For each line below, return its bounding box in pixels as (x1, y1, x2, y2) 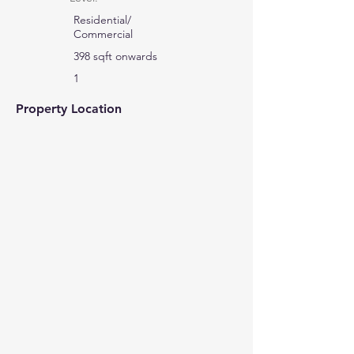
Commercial (73, 27, 133, 41)
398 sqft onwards (73, 49, 157, 63)
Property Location (16, 101, 122, 116)
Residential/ (73, 13, 131, 27)
